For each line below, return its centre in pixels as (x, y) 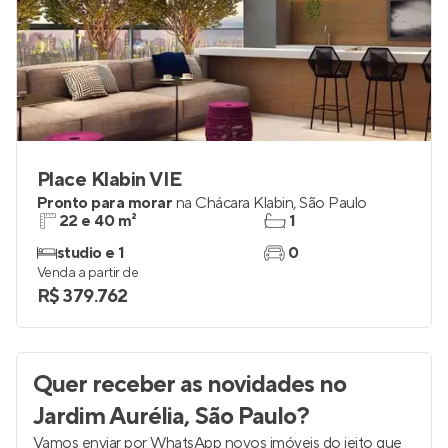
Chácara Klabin (244, 203)
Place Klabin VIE (110, 180)
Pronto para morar (105, 203)
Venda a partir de (88, 273)
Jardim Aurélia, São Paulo (164, 416)
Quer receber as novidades (173, 384)
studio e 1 (91, 253)
